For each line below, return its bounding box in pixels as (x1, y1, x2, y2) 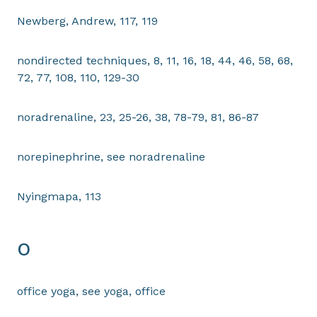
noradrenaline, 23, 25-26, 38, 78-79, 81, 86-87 (17, 110, 259, 124)
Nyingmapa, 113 (17, 190, 101, 203)
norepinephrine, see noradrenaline (17, 150, 205, 163)
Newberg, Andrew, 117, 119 (17, 14, 158, 28)
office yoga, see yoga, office (17, 284, 166, 298)
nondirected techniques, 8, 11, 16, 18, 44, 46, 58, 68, (17, 54, 293, 67)
